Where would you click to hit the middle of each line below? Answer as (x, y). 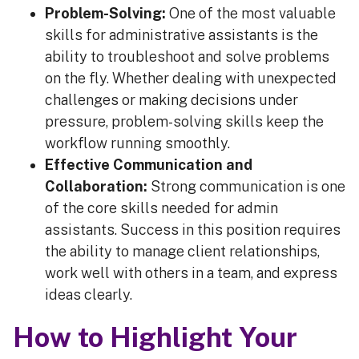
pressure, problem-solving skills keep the (184, 122)
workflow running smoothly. (137, 143)
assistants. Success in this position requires (193, 230)
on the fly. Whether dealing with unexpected (191, 79)
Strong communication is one (246, 187)
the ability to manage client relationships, (182, 252)
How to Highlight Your (155, 338)
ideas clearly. (89, 295)
